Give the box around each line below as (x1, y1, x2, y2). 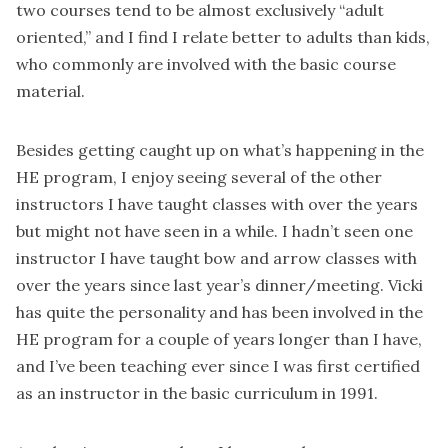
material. (16, 80, 85, 101)
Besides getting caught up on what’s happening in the (16, 139, 424, 160)
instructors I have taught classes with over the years (16, 193, 418, 214)
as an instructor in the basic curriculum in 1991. (16, 382, 378, 403)
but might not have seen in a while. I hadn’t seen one (16, 220, 413, 241)
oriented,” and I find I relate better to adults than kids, (16, 26, 430, 47)
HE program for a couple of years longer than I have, (16, 328, 422, 349)
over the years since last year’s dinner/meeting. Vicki (16, 274, 423, 295)
